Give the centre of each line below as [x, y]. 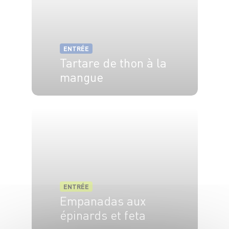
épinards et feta [102, 215]
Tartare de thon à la [113, 63]
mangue [81, 77]
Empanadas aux [102, 201]
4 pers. [72, 100]
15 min [112, 100]
